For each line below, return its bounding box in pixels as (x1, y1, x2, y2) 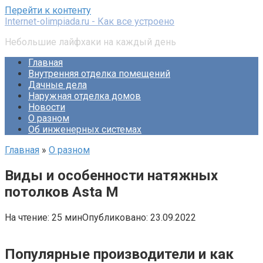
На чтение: (5, 211, 49, 223)
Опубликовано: (82, 211, 148, 223)
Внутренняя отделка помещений (28, 68, 170, 79)
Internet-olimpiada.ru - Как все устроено (5, 16, 174, 27)
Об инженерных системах (28, 124, 141, 135)
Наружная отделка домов (28, 90, 141, 102)
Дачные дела (28, 79, 87, 90)
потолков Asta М (5, 183, 119, 200)
